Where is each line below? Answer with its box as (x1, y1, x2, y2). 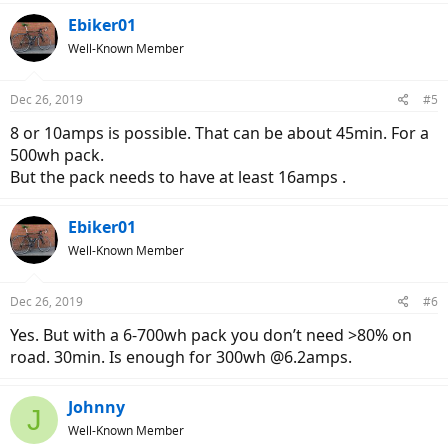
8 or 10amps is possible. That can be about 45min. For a (10, 122, 429, 145)
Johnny (68, 396, 125, 419)
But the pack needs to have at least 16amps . (10, 166, 346, 189)
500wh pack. (10, 144, 104, 167)
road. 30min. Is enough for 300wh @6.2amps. (10, 346, 352, 369)
